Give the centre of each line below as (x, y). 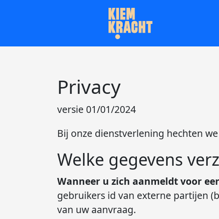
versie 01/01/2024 (96, 109)
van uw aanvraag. (96, 209)
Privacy (89, 86)
